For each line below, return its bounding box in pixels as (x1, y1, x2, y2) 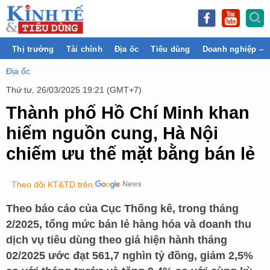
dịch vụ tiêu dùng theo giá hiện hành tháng (6, 234, 227, 246)
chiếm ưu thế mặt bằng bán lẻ (6, 144, 255, 163)
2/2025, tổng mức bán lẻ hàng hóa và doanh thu (6, 218, 251, 230)
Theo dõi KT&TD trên (11, 180, 93, 189)
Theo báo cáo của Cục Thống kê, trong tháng (6, 202, 239, 215)
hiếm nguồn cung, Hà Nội (6, 124, 218, 143)
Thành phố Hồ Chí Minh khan (6, 103, 250, 122)
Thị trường (12, 45, 54, 54)
